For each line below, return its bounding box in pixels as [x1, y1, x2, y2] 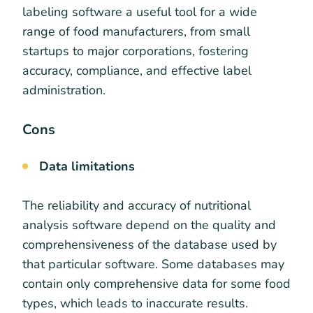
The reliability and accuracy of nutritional [22, 196, 251, 214]
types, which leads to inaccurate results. [22, 294, 248, 312]
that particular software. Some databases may [22, 255, 284, 272]
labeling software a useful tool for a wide [22, 3, 257, 20]
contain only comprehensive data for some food [22, 275, 291, 292]
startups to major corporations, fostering [22, 42, 249, 59]
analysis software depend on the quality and [22, 216, 276, 233]
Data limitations [39, 157, 138, 175]
